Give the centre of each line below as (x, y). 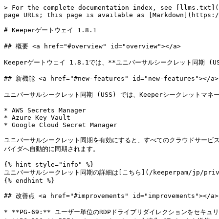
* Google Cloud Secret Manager (61, 125)
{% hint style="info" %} (49, 164)
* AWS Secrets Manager (45, 110)
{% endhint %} (29, 181)
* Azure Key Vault (37, 118)
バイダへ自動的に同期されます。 (52, 149)
